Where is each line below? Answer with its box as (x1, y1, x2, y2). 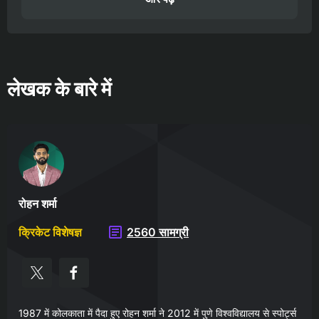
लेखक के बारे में (7, 76, 112, 101)
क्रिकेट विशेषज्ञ (19, 224, 82, 239)
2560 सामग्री (127, 224, 189, 239)
